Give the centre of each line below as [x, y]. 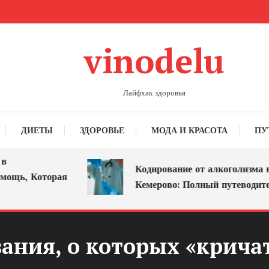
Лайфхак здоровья [154, 93]
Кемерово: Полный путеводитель [187, 185]
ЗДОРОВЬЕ [102, 130]
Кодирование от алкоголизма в [183, 169]
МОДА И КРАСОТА [189, 130]
